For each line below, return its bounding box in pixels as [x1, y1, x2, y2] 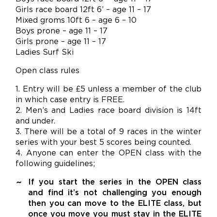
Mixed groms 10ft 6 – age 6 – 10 [15, 17, 137, 25]
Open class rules [15, 67, 79, 75]
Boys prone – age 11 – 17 [15, 28, 108, 35]
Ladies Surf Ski [15, 49, 74, 57]
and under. [15, 118, 55, 125]
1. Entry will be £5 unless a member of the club [15, 86, 201, 93]
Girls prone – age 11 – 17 [15, 38, 106, 46]
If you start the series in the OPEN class [28, 179, 201, 186]
